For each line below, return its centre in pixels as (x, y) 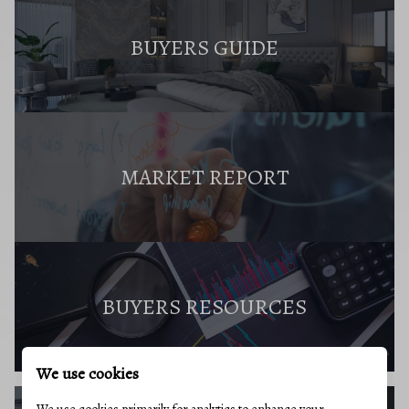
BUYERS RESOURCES (204, 307)
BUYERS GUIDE (204, 47)
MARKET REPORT (204, 177)
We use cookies (88, 373)
